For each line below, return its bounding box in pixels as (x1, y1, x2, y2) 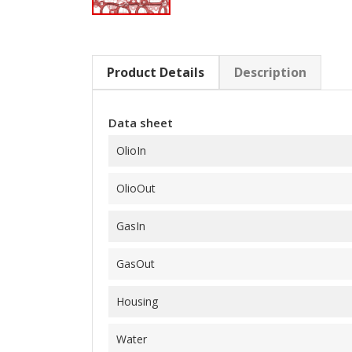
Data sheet (108, 115, 173, 131)
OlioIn (116, 143, 146, 159)
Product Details (107, 64, 204, 82)
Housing (116, 294, 158, 310)
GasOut (116, 256, 155, 272)
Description (234, 64, 306, 82)
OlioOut (116, 181, 156, 196)
